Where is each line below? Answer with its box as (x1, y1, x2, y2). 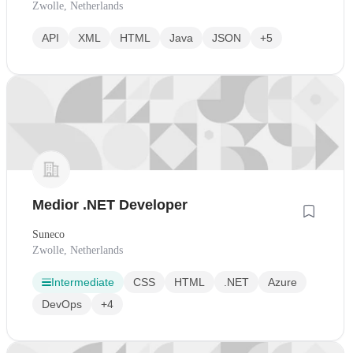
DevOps (42, 298, 82, 311)
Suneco (32, 229, 65, 241)
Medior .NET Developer (32, 197, 188, 214)
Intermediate (51, 276, 114, 289)
